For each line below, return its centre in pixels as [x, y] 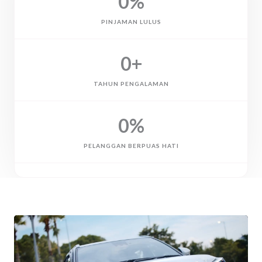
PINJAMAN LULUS [131, 21]
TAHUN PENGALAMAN [131, 83]
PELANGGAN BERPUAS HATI [131, 145]
